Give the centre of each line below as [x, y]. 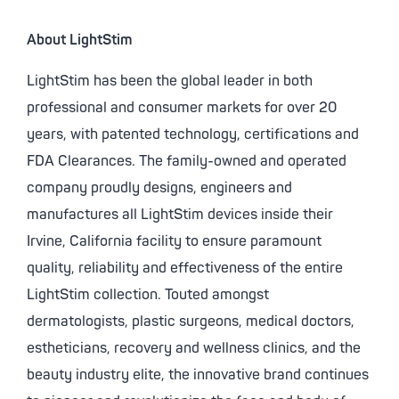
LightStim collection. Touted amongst [148, 295]
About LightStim [80, 40]
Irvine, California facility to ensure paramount [174, 241]
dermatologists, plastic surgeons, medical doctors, [191, 322]
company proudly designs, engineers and [159, 188]
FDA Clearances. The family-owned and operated [187, 161]
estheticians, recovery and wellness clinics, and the [194, 348]
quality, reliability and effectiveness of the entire [185, 268]
